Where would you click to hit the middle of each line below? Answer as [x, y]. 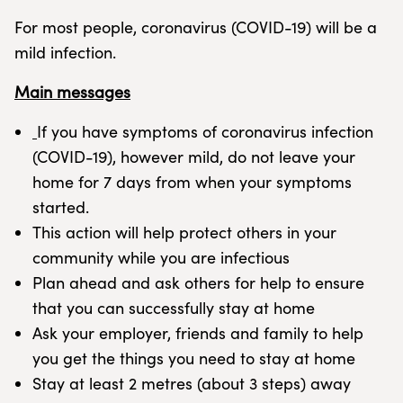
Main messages [72, 92]
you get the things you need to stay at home [194, 358]
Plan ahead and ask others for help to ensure [198, 282]
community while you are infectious [161, 257]
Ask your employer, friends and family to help [198, 333]
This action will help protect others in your [184, 232]
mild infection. [65, 52]
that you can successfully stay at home [174, 308]
